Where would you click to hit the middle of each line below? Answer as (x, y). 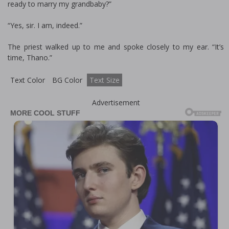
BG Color (67, 80)
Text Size (105, 80)
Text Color (28, 80)
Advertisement (116, 103)
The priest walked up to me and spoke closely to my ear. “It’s (116, 47)
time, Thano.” (30, 58)
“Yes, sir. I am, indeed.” (45, 26)
